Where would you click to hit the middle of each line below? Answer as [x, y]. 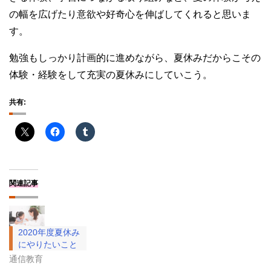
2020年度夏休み [49, 233]
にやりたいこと [48, 245]
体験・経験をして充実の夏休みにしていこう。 [111, 75]
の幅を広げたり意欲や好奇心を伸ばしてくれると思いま [130, 15]
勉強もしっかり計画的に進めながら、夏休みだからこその [135, 58]
